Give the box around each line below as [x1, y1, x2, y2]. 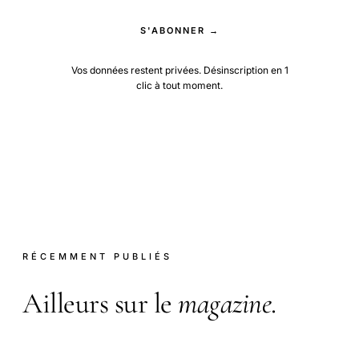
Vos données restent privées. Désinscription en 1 [71, 64, 288, 77]
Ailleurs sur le [22, 285, 178, 321]
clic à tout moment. [136, 79, 223, 92]
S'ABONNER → [139, 25, 220, 37]
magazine [178, 285, 271, 321]
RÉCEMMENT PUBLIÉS [22, 251, 172, 263]
